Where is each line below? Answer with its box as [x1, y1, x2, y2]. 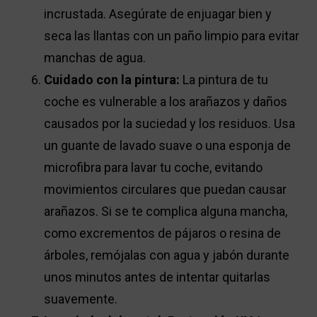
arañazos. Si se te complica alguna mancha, [44, 204, 288, 219]
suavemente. [44, 292, 118, 307]
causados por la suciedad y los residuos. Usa [44, 116, 296, 132]
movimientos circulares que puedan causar [44, 182, 287, 197]
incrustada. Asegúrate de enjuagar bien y [44, 6, 272, 22]
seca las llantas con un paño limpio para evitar [44, 28, 300, 44]
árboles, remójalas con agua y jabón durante [44, 248, 290, 263]
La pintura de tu [180, 72, 269, 88]
